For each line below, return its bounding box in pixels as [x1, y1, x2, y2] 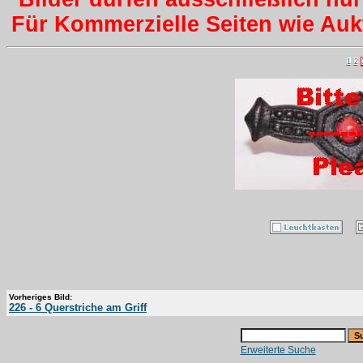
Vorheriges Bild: [9, 292, 72, 301]
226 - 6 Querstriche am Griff [9, 301, 147, 314]
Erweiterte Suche [240, 344, 316, 356]
